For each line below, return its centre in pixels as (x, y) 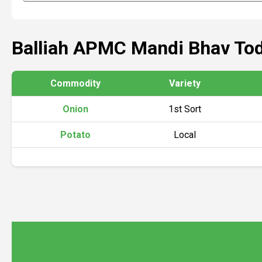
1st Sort (185, 109)
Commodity (75, 83)
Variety (185, 83)
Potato (75, 135)
